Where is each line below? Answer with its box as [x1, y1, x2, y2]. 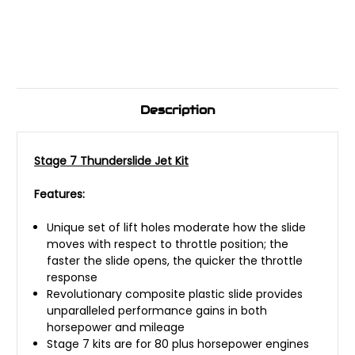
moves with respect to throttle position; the [47, 235, 289, 252]
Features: [34, 185, 85, 202]
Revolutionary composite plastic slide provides [47, 285, 303, 302]
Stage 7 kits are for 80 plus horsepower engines [47, 335, 310, 352]
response [47, 269, 98, 285]
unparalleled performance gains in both [47, 302, 268, 319]
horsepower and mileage [47, 319, 185, 335]
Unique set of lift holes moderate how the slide [47, 219, 307, 235]
